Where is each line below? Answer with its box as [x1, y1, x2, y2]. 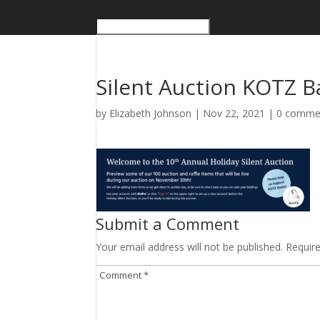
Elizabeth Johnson [109, 106, 192, 121]
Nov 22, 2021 [203, 106, 266, 121]
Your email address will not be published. [96, 240, 284, 254]
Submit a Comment [96, 213, 240, 235]
